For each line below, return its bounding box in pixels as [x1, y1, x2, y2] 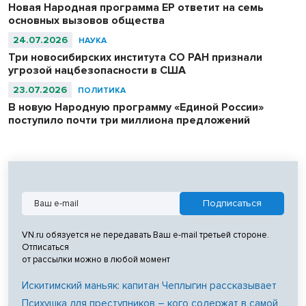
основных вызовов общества [8, 13, 165, 27]
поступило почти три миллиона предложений [8, 113, 250, 127]
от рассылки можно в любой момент [22, 253, 170, 265]
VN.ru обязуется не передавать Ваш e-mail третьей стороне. [22, 229, 269, 240]
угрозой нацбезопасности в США [8, 63, 186, 77]
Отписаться [22, 241, 69, 253]
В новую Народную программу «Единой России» [8, 100, 264, 114]
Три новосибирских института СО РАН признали [8, 50, 262, 64]
